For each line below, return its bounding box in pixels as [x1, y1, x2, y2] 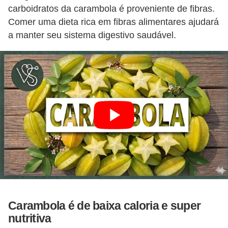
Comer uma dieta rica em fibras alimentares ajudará [8, 16, 219, 27]
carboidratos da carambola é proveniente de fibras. [8, 3, 215, 14]
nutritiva [8, 211, 51, 225]
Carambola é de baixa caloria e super [8, 198, 201, 212]
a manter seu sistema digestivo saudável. [8, 30, 176, 40]
